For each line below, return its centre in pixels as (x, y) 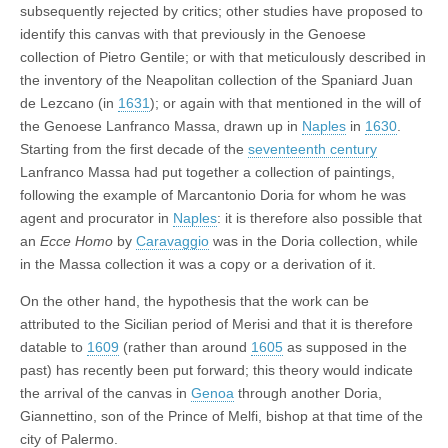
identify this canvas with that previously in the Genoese (193, 34)
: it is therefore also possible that (319, 218)
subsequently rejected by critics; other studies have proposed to (221, 11)
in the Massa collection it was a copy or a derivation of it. (198, 264)
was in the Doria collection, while (313, 241)
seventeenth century (312, 149)
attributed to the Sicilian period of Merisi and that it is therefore (216, 324)
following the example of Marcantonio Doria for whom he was (213, 195)
